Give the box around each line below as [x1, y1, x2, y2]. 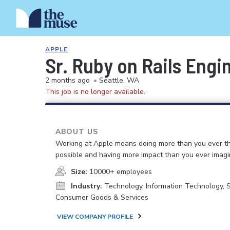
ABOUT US [55, 127, 98, 137]
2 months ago [45, 75, 90, 85]
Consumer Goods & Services [55, 193, 148, 202]
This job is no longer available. [45, 87, 145, 97]
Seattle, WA [99, 75, 139, 85]
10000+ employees [89, 167, 152, 177]
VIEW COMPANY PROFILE [57, 213, 133, 221]
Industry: [71, 181, 102, 191]
